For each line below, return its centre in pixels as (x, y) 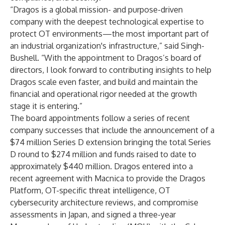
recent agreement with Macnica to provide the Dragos (108, 178)
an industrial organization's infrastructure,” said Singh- (107, 46)
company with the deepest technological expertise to (107, 22)
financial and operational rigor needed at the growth (103, 94)
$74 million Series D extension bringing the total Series (110, 142)
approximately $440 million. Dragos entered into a (101, 166)
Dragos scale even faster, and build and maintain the (104, 82)
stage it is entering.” (46, 106)
